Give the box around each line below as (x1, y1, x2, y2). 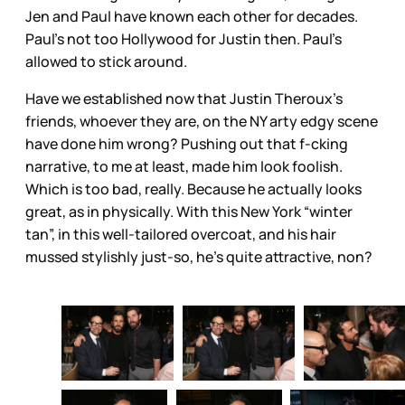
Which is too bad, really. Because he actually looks (25, 179, 362, 200)
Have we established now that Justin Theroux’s (25, 89, 343, 109)
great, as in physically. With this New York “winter (25, 202, 353, 222)
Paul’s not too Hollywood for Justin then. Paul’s (25, 29, 342, 50)
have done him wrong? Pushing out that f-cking (25, 134, 348, 155)
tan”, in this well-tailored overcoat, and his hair (25, 224, 336, 245)
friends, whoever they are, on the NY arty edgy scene (25, 111, 378, 132)
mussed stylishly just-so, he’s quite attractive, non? (25, 247, 375, 268)
